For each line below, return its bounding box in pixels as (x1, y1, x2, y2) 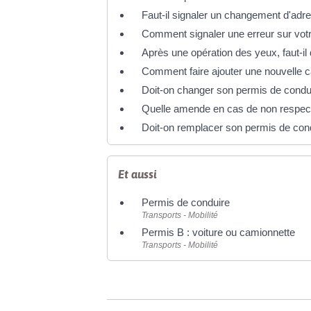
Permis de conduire (142, 196, 230, 208)
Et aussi (118, 167, 158, 181)
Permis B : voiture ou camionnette (142, 226, 296, 238)
